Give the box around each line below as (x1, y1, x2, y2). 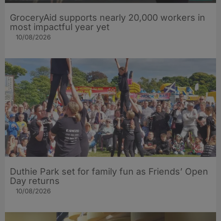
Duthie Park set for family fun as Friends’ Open (10, 166, 208, 177)
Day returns (10, 176, 60, 186)
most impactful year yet (10, 22, 110, 33)
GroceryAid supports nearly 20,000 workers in (10, 12, 205, 23)
